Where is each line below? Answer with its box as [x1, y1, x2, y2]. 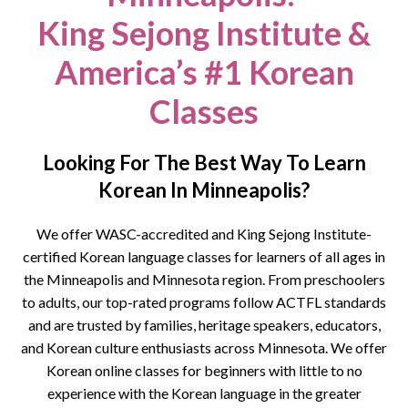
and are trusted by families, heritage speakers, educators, [27, 316, 381, 334]
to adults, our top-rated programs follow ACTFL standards [22, 293, 386, 311]
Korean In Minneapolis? [98, 178, 310, 203]
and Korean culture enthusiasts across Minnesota [21, 339, 325, 357]
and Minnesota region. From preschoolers [123, 270, 385, 289]
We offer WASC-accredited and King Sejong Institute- [36, 225, 372, 243]
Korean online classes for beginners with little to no [46, 362, 362, 380]
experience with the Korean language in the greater [46, 384, 362, 403]
